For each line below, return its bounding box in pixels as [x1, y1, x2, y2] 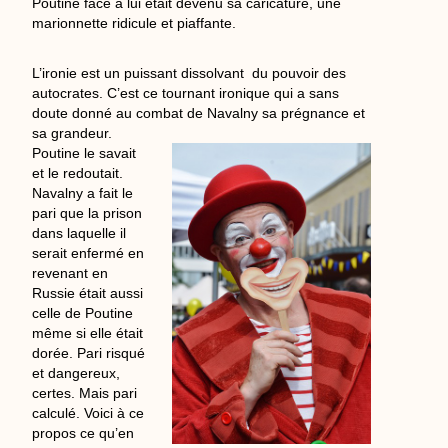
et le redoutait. [32, 165, 124, 182]
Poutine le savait [32, 145, 137, 162]
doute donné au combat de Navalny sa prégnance [32, 105, 354, 122]
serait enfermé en [32, 245, 145, 262]
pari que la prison [32, 205, 143, 222]
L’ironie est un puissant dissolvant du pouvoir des [32, 65, 347, 82]
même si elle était [32, 325, 144, 342]
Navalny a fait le [32, 185, 134, 202]
